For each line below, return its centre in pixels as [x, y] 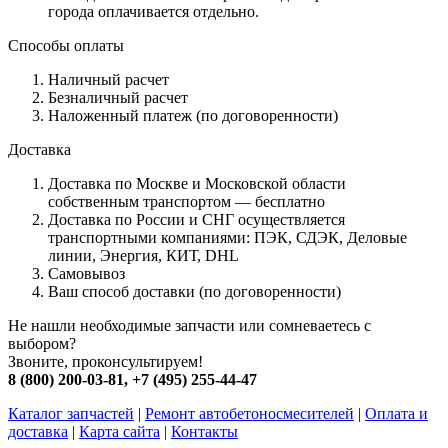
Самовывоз [86, 274]
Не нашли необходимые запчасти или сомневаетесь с [189, 326]
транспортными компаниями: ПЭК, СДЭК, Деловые [227, 238]
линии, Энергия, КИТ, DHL [143, 256]
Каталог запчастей [71, 414]
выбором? [42, 344]
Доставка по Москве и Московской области [197, 184]
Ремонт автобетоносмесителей [249, 414]
